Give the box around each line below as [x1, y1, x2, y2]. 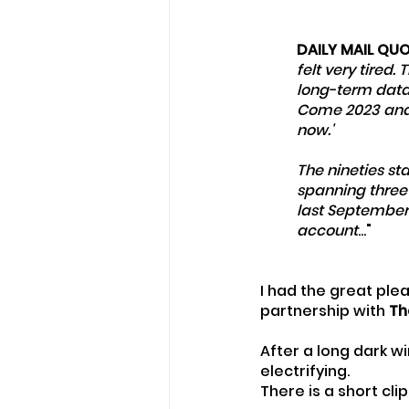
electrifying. [260, 360, 350, 382]
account [297, 219, 358, 241]
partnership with [260, 299, 389, 321]
